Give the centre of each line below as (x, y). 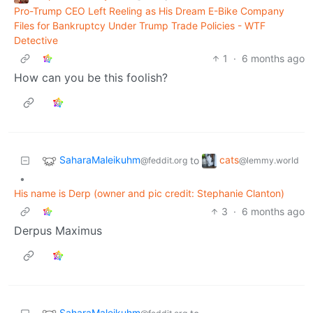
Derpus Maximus (58, 231)
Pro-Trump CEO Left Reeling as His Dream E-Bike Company (149, 11)
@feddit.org (164, 161)
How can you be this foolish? (91, 78)
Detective (36, 40)
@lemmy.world (269, 161)
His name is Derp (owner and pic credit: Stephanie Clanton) (149, 193)
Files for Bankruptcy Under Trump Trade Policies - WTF (140, 26)
